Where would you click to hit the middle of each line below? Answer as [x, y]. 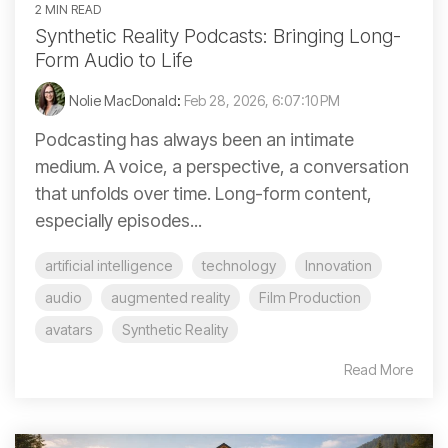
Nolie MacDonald [123, 100]
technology [239, 265]
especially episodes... [118, 220]
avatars [69, 329]
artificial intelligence [109, 265]
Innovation [338, 265]
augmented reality [170, 297]
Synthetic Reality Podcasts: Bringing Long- [218, 35]
